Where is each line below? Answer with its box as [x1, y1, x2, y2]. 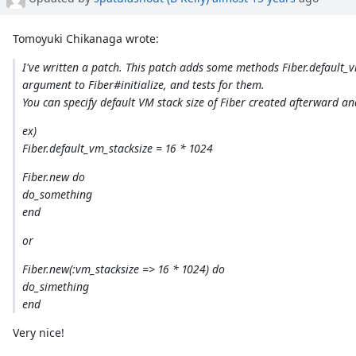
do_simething [21, 278, 89, 294]
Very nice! [13, 324, 65, 340]
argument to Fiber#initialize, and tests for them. [21, 76, 265, 92]
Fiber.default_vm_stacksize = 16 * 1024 [21, 140, 213, 156]
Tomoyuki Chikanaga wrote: [13, 30, 160, 46]
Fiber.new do [21, 168, 85, 184]
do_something [21, 186, 92, 202]
